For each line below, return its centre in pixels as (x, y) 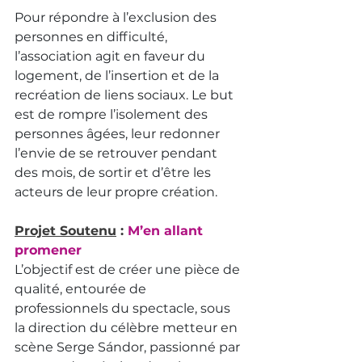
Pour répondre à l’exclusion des (117, 18)
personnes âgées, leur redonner (119, 134)
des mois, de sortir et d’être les (114, 173)
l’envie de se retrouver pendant (118, 154)
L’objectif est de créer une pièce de (129, 270)
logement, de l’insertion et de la (118, 76)
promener (48, 250)
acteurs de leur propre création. (116, 192)
